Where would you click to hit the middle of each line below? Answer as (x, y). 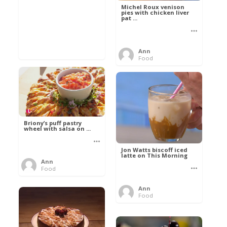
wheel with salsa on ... (58, 128)
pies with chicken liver (155, 13)
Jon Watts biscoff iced (155, 149)
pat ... (129, 18)
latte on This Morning (155, 155)
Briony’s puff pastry (53, 123)
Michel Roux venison (153, 7)
